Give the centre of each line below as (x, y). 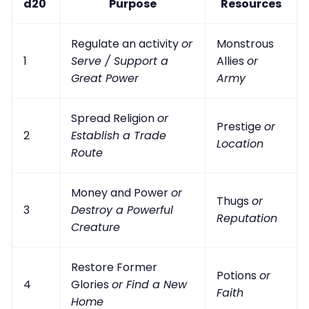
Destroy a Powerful (122, 210)
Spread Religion (114, 119)
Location (240, 144)
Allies (232, 61)
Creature (96, 228)
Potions (238, 276)
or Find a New (149, 285)
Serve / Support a (120, 61)
